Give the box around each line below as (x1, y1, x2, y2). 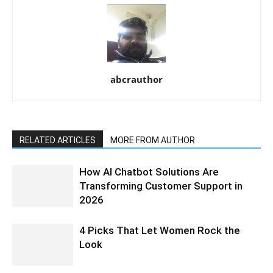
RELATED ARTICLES (19, 135, 96, 145)
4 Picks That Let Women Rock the (79, 224, 240, 236)
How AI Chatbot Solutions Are (79, 166, 219, 178)
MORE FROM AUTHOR (110, 135, 195, 145)
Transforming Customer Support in (79, 180, 243, 192)
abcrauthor (110, 73, 163, 85)
